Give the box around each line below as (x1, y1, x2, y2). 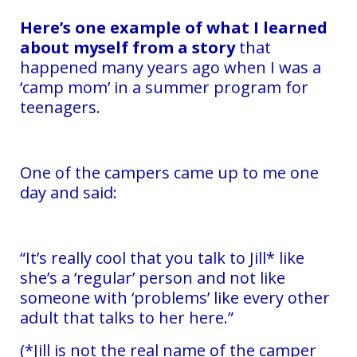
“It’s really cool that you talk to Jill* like (20, 246, 304, 269)
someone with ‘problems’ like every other (20, 286, 330, 308)
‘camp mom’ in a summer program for (20, 76, 308, 98)
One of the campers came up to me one (20, 161, 319, 183)
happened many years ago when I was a (20, 56, 321, 78)
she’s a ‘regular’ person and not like (20, 266, 285, 288)
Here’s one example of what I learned (20, 16, 328, 38)
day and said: (20, 181, 117, 203)
